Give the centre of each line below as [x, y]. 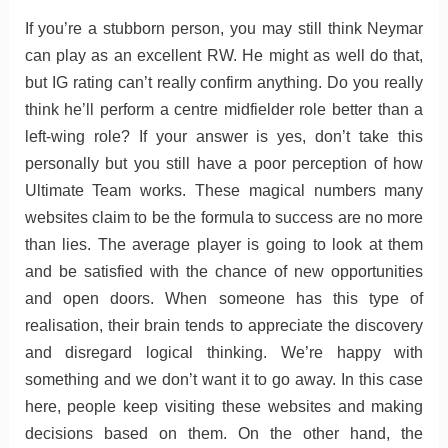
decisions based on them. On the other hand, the [224, 434]
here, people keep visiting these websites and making [224, 407]
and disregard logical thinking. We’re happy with [224, 353]
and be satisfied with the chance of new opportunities [224, 272]
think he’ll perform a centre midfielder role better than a [224, 110]
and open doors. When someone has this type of [224, 299]
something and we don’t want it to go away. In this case [224, 380]
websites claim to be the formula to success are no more [224, 218]
